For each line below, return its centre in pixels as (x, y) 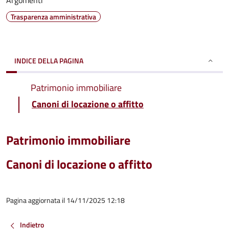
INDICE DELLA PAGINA (49, 61)
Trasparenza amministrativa (53, 17)
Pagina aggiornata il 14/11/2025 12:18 (65, 200)
